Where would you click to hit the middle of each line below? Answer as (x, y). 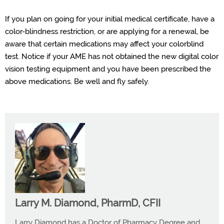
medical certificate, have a (168, 19)
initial (114, 19)
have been (140, 69)
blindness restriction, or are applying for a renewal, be (117, 32)
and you (106, 69)
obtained (131, 57)
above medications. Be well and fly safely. (77, 82)
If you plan (24, 19)
